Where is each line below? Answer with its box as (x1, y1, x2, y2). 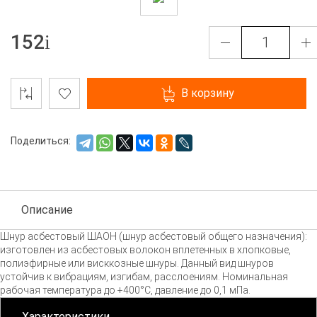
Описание (21, 203, 73, 217)
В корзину (180, 86, 234, 100)
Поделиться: (11, 134, 71, 146)
